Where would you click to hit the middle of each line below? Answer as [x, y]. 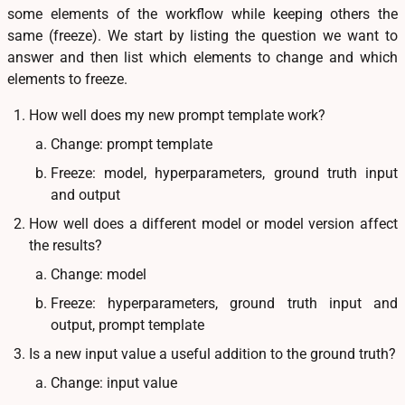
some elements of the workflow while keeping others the [202, 14]
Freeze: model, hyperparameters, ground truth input [224, 174]
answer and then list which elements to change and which [202, 58]
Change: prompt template [132, 145]
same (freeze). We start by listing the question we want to [202, 36]
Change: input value [114, 383]
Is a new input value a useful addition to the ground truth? [212, 354]
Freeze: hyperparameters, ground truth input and [224, 304]
